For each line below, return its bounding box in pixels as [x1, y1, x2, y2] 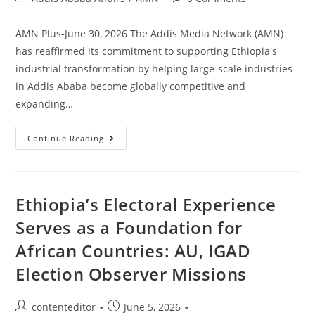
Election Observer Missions [15, 262, 247, 285]
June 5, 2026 [124, 300, 181, 314]
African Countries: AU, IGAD [15, 238, 251, 262]
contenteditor [32, 300, 96, 314]
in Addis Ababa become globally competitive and [15, 79, 246, 93]
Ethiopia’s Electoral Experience [15, 192, 277, 216]
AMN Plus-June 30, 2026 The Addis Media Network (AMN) [15, 26, 284, 40]
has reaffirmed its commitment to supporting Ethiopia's [15, 44, 278, 58]
